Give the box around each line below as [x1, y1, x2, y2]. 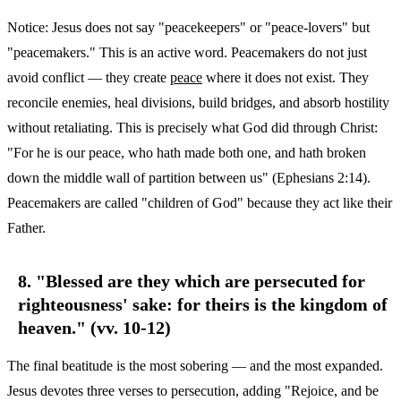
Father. [7, 219, 46, 235]
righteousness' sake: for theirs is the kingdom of [18, 294, 388, 314]
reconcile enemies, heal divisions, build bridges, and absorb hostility [7, 94, 389, 110]
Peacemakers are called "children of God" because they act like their [7, 194, 392, 210]
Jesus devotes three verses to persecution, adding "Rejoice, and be [7, 382, 379, 398]
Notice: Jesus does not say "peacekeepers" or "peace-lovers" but [7, 19, 370, 35]
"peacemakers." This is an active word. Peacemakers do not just [7, 44, 367, 60]
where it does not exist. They [202, 69, 369, 85]
